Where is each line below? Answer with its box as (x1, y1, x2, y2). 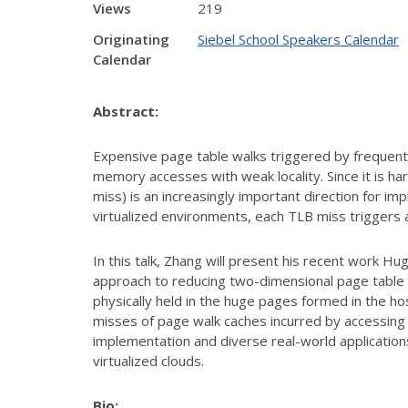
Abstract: (93, 101, 158, 120)
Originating (93, 30, 169, 48)
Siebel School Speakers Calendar (198, 30, 399, 48)
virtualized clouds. (93, 351, 204, 370)
